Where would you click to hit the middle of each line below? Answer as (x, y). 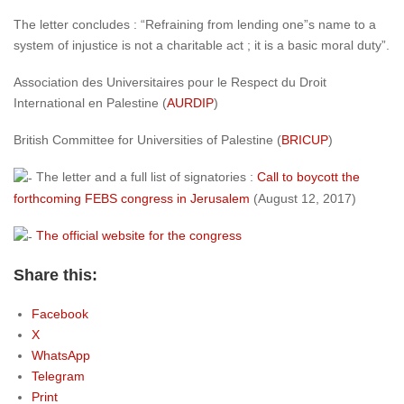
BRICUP (305, 140)
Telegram (58, 376)
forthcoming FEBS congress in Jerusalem (132, 199)
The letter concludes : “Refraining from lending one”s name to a (195, 25)
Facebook (60, 313)
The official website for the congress (139, 236)
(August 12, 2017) (303, 199)
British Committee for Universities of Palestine (143, 140)
